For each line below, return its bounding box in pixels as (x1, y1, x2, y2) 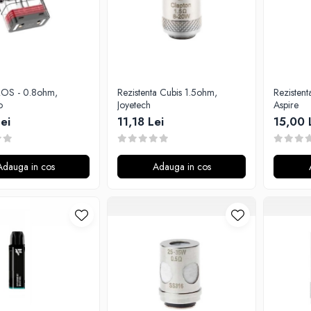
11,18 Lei (117, 113, 164, 130)
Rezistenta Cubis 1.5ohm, (117, 85, 217, 99)
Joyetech (117, 98, 151, 112)
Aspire (274, 98, 299, 112)
